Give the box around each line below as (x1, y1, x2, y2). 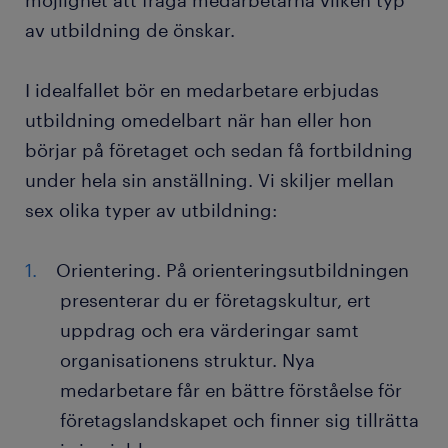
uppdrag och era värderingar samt (60, 319, 359, 342)
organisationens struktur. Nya (60, 349, 315, 372)
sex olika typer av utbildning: (25, 199, 277, 222)
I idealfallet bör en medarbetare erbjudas (25, 79, 379, 102)
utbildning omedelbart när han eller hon (25, 109, 372, 132)
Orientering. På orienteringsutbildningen (56, 259, 409, 282)
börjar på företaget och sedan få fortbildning (25, 139, 413, 162)
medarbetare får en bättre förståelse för (60, 379, 402, 402)
